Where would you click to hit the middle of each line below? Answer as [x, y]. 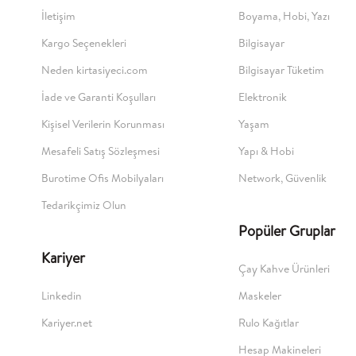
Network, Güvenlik [282, 178]
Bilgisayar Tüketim [281, 70]
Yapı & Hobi [266, 151]
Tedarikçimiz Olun [84, 205]
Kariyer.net [67, 323]
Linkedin [62, 296]
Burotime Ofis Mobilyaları [103, 178]
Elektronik [263, 97]
